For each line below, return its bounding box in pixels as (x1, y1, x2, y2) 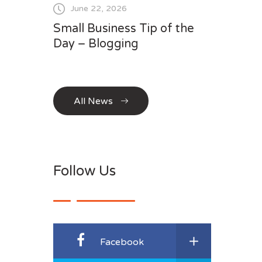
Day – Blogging (53, 36, 139, 51)
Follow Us (53, 162, 116, 180)
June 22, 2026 (71, 4, 127, 14)
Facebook (100, 236, 144, 248)
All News (74, 95, 113, 107)
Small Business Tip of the (53, 21, 194, 36)
